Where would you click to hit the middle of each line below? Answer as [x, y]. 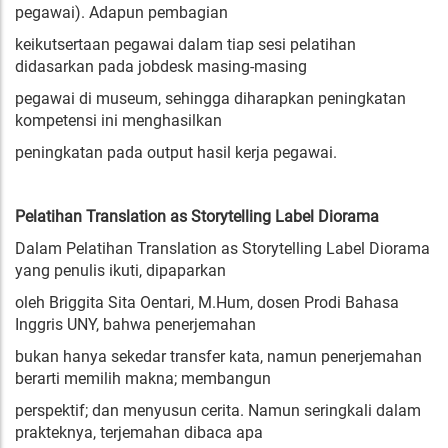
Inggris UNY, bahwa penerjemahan [135, 324]
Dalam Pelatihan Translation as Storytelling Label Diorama [222, 248]
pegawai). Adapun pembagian [121, 12]
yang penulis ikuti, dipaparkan [120, 270]
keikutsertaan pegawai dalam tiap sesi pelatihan [185, 44]
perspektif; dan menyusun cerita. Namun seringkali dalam [218, 410]
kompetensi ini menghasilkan [118, 120]
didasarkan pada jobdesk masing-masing [161, 66]
